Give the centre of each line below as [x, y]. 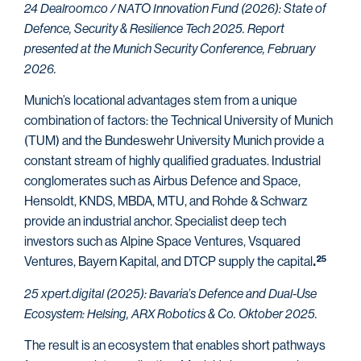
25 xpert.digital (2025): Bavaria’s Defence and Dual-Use [170, 293]
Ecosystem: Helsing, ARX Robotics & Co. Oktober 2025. [171, 313]
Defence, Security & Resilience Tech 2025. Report [154, 29]
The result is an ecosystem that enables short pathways [175, 346]
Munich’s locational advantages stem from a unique [161, 101]
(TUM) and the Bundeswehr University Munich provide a [174, 141]
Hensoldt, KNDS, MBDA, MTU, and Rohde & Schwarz [166, 201]
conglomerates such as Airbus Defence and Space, [162, 181]
